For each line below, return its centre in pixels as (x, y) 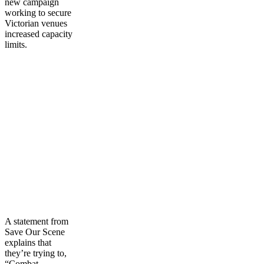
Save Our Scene (35, 232)
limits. (16, 44)
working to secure (38, 12)
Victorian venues (36, 23)
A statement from (37, 221)
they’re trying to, (36, 253)
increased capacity (39, 34)
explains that (28, 242)
